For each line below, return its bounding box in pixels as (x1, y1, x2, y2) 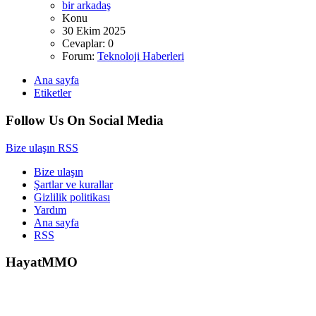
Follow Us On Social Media (6, 112, 164, 128)
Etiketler (34, 87, 71, 99)
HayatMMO (6, 255, 78, 270)
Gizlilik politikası (34, 190, 110, 203)
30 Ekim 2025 (62, 25, 126, 37)
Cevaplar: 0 (62, 37, 114, 50)
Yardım (34, 203, 66, 216)
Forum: (62, 50, 97, 63)
